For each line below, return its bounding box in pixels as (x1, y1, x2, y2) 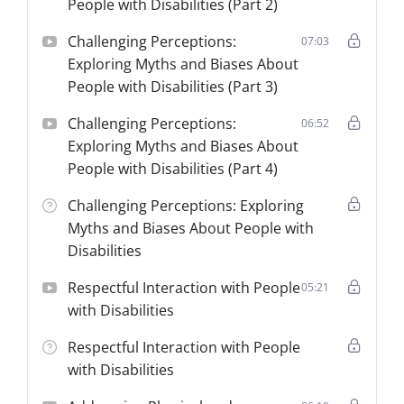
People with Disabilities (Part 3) (68, 76, 279, 96)
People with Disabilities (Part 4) (68, 158, 279, 179)
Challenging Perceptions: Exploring (68, 195, 305, 216)
